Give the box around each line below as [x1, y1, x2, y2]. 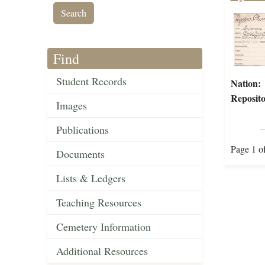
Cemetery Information [56, 219, 151, 234]
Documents [56, 147, 105, 161]
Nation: [230, 76, 261, 91]
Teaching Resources [56, 195, 141, 210]
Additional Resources [56, 244, 148, 258]
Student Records [56, 74, 127, 89]
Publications [56, 122, 109, 137]
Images [56, 98, 87, 113]
